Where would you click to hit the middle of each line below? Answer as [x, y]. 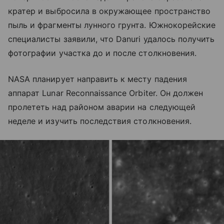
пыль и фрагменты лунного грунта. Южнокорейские [112, 25]
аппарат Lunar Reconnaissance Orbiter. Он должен [106, 93]
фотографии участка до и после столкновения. [102, 53]
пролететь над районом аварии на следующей [102, 107]
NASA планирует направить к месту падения [97, 79]
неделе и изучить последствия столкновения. [100, 121]
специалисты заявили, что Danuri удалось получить [111, 39]
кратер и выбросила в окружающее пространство [109, 11]
